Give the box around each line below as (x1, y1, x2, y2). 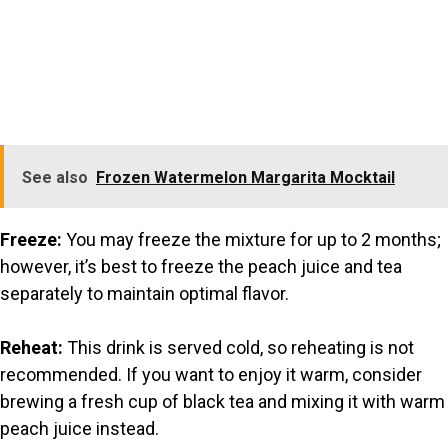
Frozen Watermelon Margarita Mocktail (96, 168, 395, 188)
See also (22, 168, 88, 188)
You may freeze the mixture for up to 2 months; (62, 229, 441, 251)
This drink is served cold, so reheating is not (63, 337, 414, 359)
